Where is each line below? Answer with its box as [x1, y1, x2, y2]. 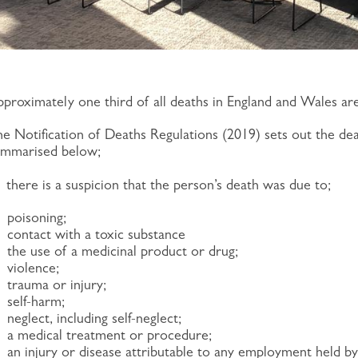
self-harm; [7, 293, 65, 309]
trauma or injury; [7, 276, 106, 292]
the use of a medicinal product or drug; [7, 243, 238, 259]
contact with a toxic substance [7, 226, 185, 242]
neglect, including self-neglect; [7, 310, 181, 326]
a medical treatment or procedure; [7, 327, 212, 343]
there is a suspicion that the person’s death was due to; [2, 177, 331, 193]
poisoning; [7, 209, 66, 225]
